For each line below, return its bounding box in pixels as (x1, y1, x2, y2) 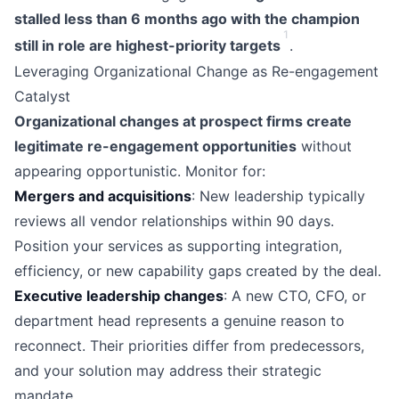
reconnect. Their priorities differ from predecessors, (14, 336, 364, 354)
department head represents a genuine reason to (14, 311, 345, 330)
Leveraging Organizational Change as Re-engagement (14, 61, 379, 80)
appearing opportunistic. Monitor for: (14, 161, 265, 180)
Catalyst (14, 86, 70, 105)
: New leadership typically (191, 186, 365, 205)
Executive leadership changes (14, 286, 224, 305)
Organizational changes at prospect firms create (14, 111, 352, 130)
